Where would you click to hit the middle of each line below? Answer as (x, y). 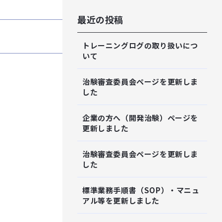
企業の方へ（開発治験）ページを (140, 118)
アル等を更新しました (121, 200)
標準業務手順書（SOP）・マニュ (141, 190)
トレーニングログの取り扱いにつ (140, 45)
